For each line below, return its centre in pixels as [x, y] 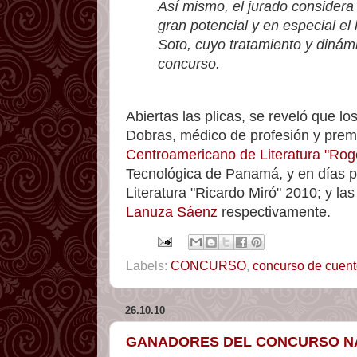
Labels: [148, 265]
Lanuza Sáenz [172, 212]
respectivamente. [274, 212]
